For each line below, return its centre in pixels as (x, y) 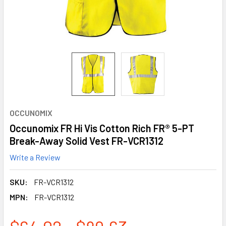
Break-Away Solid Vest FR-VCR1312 (87, 141)
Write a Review (35, 157)
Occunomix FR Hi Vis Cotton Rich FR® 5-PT (102, 128)
